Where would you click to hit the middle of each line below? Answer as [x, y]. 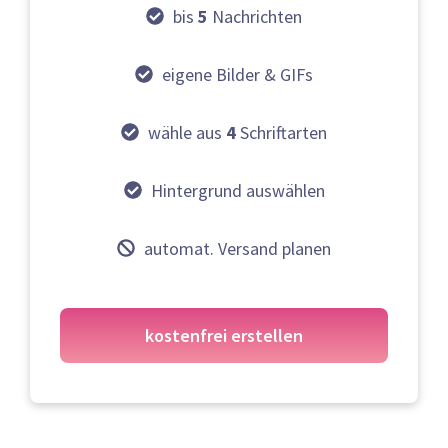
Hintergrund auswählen [237, 190]
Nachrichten [255, 16]
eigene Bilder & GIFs [237, 74]
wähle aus [187, 132]
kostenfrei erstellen [224, 335]
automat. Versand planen [237, 248]
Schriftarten [281, 132]
